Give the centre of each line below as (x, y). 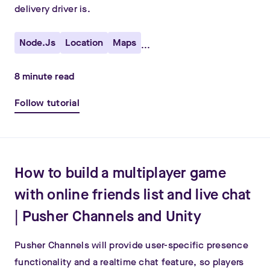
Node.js (37, 42)
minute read (47, 76)
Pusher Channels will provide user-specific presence (131, 245)
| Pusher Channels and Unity (108, 216)
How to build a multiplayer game (120, 173)
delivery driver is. (52, 9)
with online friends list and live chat (133, 195)
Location (84, 42)
